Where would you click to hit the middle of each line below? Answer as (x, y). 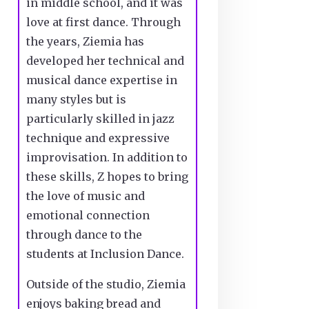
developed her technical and (105, 60)
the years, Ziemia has (85, 41)
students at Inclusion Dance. (105, 253)
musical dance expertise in (101, 80)
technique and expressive (98, 138)
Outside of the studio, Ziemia (106, 284)
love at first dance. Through (103, 22)
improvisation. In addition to (107, 157)
